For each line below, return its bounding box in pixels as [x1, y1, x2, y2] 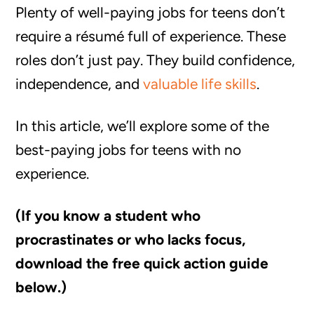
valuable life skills [143, 75, 257, 93]
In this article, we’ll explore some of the [15, 117, 270, 135]
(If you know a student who [15, 207, 201, 224]
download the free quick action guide [15, 254, 269, 272]
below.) [15, 278, 67, 296]
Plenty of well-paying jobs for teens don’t [15, 4, 286, 21]
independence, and [15, 75, 144, 93]
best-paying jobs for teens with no [15, 141, 242, 158]
